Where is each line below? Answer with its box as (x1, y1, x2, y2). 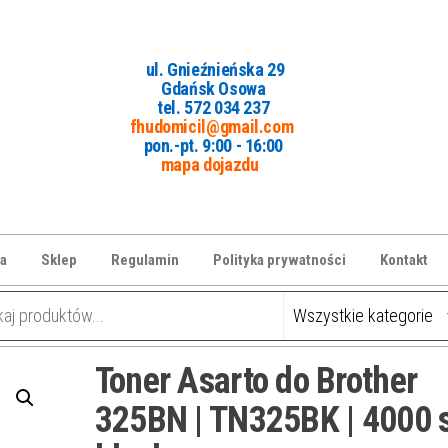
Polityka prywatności (213, 250, 346, 269)
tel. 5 (157, 96, 194, 118)
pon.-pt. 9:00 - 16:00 (143, 134, 284, 156)
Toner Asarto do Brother (94, 359, 418, 402)
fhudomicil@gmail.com (129, 115, 294, 137)
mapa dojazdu (160, 153, 259, 175)
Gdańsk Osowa (160, 77, 266, 99)
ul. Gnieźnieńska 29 (145, 58, 285, 80)
